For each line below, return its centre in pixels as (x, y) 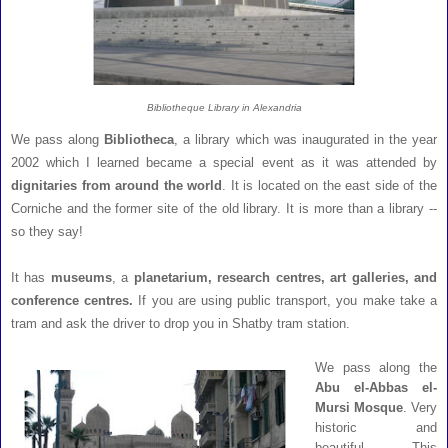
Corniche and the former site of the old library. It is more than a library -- (224, 209)
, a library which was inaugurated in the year (306, 140)
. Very (420, 408)
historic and (375, 428)
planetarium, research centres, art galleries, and (285, 278)
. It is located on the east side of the (330, 186)
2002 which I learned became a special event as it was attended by (224, 163)
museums (81, 278)
